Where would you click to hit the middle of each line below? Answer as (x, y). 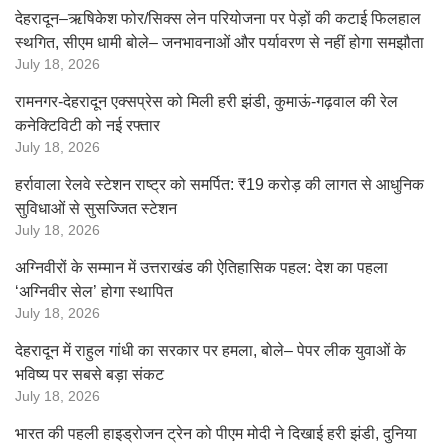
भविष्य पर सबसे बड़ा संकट (89, 374)
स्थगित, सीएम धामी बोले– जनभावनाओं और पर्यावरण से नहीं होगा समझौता (219, 42)
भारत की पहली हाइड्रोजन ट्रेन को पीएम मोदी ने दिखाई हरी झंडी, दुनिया (216, 433)
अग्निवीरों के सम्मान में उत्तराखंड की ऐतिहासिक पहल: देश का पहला (201, 267)
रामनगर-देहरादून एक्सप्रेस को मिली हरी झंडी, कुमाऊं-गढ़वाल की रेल (206, 101)
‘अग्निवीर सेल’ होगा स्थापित (94, 291)
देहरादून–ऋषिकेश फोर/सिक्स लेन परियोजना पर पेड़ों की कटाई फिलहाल (218, 18)
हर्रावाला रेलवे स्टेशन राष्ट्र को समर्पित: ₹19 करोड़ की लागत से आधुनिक (219, 184)
